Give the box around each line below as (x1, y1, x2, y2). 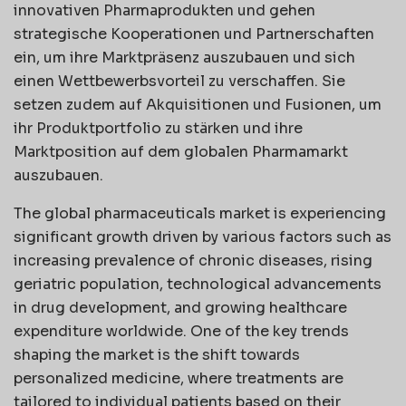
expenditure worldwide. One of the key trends (14, 321, 349, 341)
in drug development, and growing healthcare (14, 297, 347, 317)
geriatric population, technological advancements (14, 274, 382, 294)
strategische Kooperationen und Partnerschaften (14, 24, 374, 43)
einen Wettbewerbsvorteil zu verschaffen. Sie (14, 71, 345, 91)
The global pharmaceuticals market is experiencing (14, 203, 386, 223)
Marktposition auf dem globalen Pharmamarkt (14, 141, 348, 161)
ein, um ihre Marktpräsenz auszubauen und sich (14, 47, 355, 67)
